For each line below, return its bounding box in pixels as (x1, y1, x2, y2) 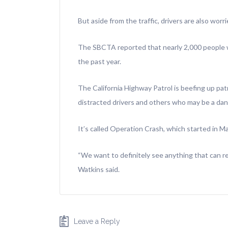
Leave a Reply (74, 217, 120, 226)
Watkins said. (78, 165, 120, 174)
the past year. (78, 57, 121, 66)
